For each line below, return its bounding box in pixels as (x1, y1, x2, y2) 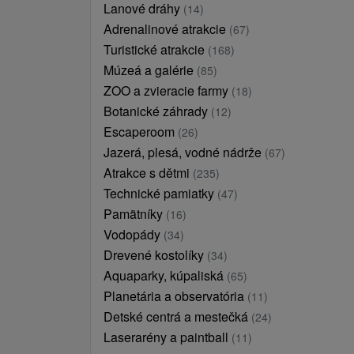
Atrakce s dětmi (104, 164, 193, 182)
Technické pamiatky (104, 184, 217, 202)
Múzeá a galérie (104, 61, 197, 79)
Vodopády (104, 225, 164, 243)
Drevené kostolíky (104, 246, 207, 264)
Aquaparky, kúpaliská (104, 266, 227, 284)
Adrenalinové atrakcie (104, 20, 229, 38)
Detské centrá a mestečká (104, 307, 251, 326)
